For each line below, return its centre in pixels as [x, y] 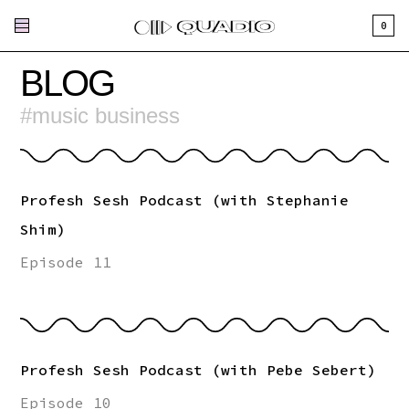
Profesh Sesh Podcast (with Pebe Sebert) [199, 369]
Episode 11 [66, 262]
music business [106, 115]
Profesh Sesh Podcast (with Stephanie [185, 200]
